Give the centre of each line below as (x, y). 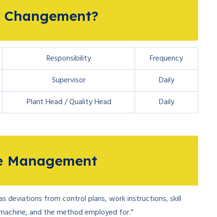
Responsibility (69, 59)
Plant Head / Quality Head (69, 102)
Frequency (166, 59)
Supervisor (69, 80)
